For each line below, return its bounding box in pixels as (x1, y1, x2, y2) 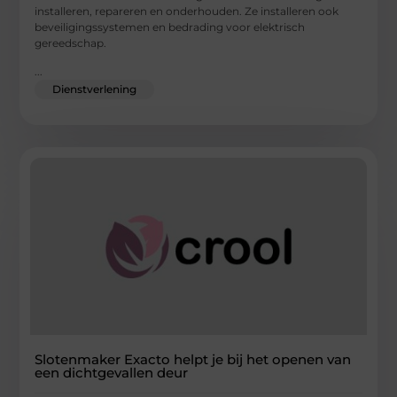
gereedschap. (35, 36, 107, 51)
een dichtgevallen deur (35, 364, 189, 382)
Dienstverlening (52, 82, 137, 97)
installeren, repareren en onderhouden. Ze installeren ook (35, 4, 339, 19)
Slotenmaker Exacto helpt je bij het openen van (35, 351, 352, 369)
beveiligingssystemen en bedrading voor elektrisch (35, 20, 306, 35)
